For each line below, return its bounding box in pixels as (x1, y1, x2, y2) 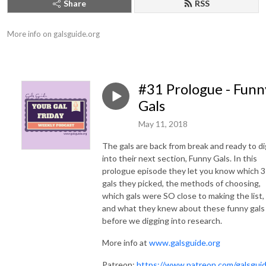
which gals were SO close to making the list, (102, 190, 264, 201)
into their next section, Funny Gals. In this (102, 153, 257, 163)
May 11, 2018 (138, 118, 188, 129)
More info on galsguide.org (7, 29, 100, 39)
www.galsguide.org (149, 237, 220, 248)
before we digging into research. (102, 215, 226, 226)
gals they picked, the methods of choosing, (102, 178, 261, 188)
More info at (102, 237, 149, 248)
